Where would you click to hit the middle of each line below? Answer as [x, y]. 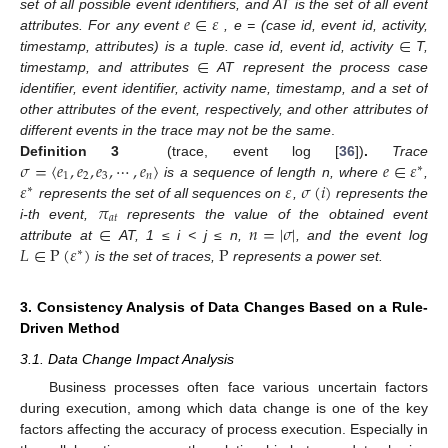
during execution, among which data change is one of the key [224, 407]
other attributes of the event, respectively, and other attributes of [224, 108]
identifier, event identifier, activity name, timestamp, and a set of [224, 87]
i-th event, [59, 213]
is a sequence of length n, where [274, 171]
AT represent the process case [323, 66]
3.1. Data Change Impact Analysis [127, 358]
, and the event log [362, 234]
